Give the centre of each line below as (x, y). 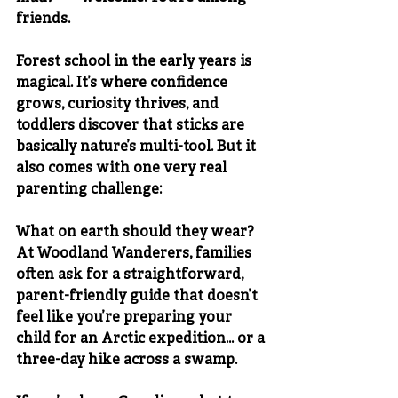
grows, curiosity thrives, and (119, 105)
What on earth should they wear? (135, 233)
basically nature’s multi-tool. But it (138, 147)
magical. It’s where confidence (123, 84)
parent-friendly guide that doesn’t (139, 297)
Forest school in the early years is (135, 62)
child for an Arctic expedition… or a (142, 339)
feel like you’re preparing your (126, 318)
